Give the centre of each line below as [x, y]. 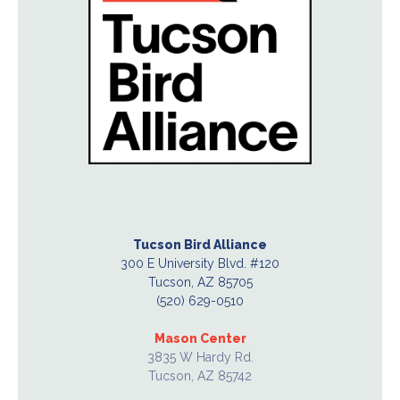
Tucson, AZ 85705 [200, 283]
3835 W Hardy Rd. [200, 358]
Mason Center [200, 339]
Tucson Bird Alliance [200, 245]
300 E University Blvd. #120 [200, 264]
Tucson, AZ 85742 [200, 376]
